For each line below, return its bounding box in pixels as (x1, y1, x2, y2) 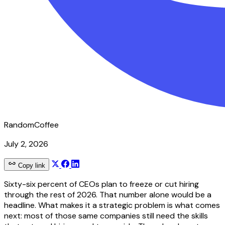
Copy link (16, 161, 45, 169)
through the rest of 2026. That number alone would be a (4, 189, 211, 200)
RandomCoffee (4, 119, 59, 130)
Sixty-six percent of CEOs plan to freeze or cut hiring (4, 178, 199, 189)
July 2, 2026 (4, 138, 48, 149)
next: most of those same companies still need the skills (4, 210, 208, 221)
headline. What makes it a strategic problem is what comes (4, 199, 220, 210)
